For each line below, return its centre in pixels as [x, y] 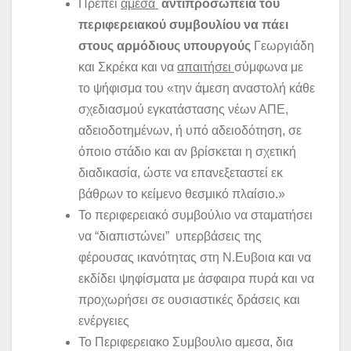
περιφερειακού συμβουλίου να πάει [183, 25]
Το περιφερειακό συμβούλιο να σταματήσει [195, 215]
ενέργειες [104, 321]
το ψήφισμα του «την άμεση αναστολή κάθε [197, 89]
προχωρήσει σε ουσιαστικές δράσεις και [189, 300]
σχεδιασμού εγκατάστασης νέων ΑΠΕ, [183, 110]
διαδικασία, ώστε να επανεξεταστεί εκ [181, 173]
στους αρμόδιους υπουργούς [165, 46]
